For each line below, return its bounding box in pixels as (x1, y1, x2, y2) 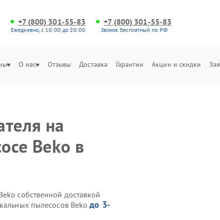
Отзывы (47, 60, 71, 69)
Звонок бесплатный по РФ (100, 26, 167, 33)
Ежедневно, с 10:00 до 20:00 (11, 26, 85, 33)
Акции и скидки (152, 60, 201, 69)
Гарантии (115, 60, 144, 69)
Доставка (79, 60, 108, 69)
